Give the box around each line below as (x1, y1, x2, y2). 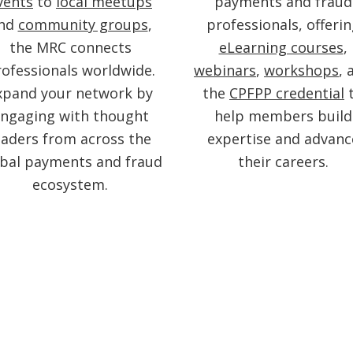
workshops (264, 60, 339, 80)
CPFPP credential (229, 83, 344, 102)
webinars (194, 60, 256, 80)
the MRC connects (9, 37, 132, 57)
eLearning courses (218, 37, 344, 57)
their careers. (237, 151, 329, 171)
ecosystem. (32, 174, 108, 194)
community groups (17, 14, 148, 34)
